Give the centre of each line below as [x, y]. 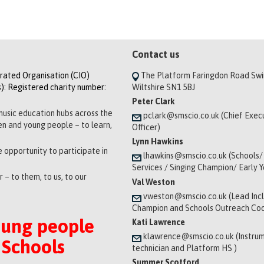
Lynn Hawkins [159, 142]
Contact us [156, 55]
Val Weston [154, 182]
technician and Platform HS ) [184, 248]
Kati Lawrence [159, 222]
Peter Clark [154, 101]
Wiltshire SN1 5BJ [164, 87]
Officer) [146, 128]
